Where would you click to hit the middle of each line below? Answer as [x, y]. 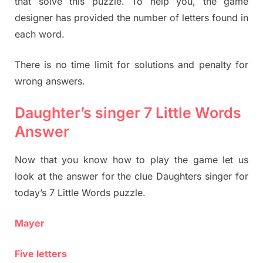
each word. [40, 34]
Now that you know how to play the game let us [131, 160]
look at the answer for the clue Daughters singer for [131, 176]
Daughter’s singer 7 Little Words [128, 112]
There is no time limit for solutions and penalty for [131, 64]
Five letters [41, 254]
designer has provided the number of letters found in [131, 17]
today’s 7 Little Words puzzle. [80, 193]
